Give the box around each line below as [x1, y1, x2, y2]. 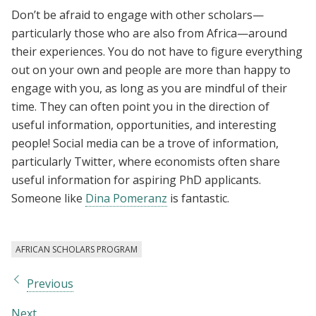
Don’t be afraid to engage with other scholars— [11, 6, 264, 23]
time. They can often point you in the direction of [11, 98, 269, 114]
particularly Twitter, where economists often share [11, 153, 280, 169]
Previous [27, 275, 73, 291]
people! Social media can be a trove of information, [11, 135, 279, 151]
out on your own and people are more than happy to [11, 61, 291, 78]
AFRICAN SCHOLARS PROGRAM [16, 243, 138, 255]
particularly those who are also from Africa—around [11, 25, 287, 41]
